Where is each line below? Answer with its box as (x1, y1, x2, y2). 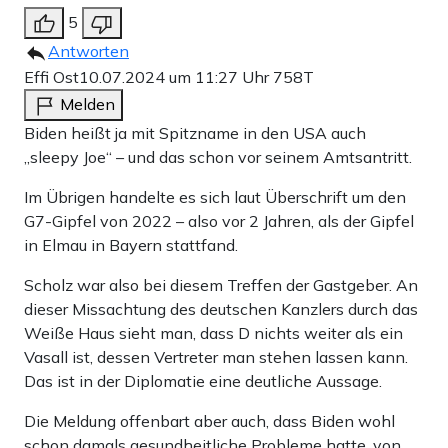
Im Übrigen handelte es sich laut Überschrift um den (24, 186, 406, 207)
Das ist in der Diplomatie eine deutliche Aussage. (24, 370, 382, 391)
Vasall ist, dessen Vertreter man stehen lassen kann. (24, 346, 408, 367)
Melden (60, 93, 115, 114)
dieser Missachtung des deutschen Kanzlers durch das (24, 298, 418, 319)
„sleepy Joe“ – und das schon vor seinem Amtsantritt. (24, 146, 412, 167)
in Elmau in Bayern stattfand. (24, 234, 238, 255)
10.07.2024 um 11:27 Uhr (79, 66, 273, 87)
